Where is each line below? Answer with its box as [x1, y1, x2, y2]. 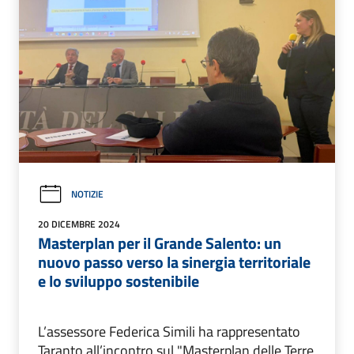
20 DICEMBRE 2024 [38, 216, 120, 232]
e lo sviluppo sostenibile [38, 268, 199, 293]
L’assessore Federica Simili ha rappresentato [38, 320, 300, 342]
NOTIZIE [71, 186, 104, 202]
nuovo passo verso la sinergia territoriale [38, 249, 311, 274]
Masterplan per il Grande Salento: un [38, 230, 281, 255]
